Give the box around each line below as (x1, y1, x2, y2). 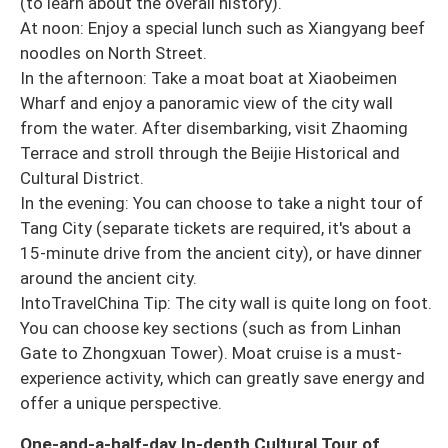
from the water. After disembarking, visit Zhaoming (20, 118, 408, 139)
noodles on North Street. (20, 43, 207, 64)
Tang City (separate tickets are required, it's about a (20, 218, 411, 239)
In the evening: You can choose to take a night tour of (20, 193, 423, 214)
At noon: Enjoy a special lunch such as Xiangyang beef (20, 18, 425, 39)
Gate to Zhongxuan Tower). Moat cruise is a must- (20, 343, 402, 364)
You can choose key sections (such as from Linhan (20, 318, 401, 339)
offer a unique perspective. (20, 393, 222, 414)
